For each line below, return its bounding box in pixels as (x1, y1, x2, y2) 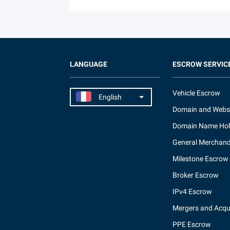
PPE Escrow (172, 220, 211, 228)
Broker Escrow (172, 171, 219, 179)
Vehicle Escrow (172, 89, 220, 97)
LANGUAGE (70, 60, 107, 68)
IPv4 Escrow (172, 187, 212, 196)
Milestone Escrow (172, 155, 228, 163)
